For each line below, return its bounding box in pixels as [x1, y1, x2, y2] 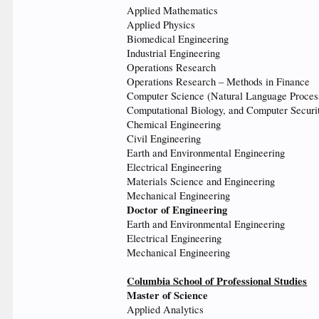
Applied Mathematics [127, 4, 219, 17]
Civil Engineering [127, 132, 202, 145]
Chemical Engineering [127, 117, 221, 131]
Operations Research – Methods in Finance [127, 75, 310, 88]
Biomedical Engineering [127, 32, 229, 46]
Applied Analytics [127, 303, 204, 316]
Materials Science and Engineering [127, 174, 276, 188]
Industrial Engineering [127, 46, 221, 60]
